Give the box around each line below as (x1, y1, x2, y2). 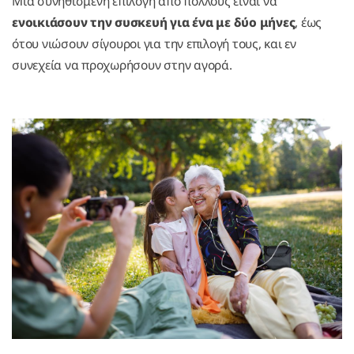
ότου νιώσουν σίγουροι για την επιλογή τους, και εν (12, 35, 297, 53)
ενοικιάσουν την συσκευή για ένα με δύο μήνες (12, 13, 296, 32)
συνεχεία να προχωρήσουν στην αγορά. (12, 56, 232, 74)
